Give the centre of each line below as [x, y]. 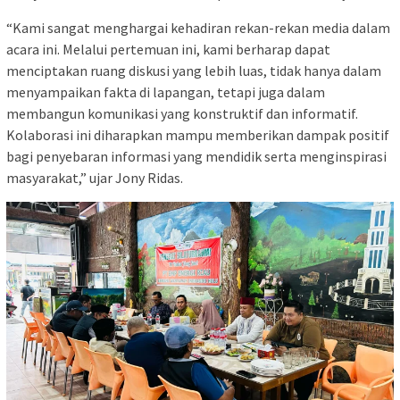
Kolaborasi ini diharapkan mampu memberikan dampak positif [198, 135]
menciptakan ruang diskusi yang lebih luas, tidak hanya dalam [194, 71]
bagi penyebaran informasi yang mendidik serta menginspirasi [196, 157]
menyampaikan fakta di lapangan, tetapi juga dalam [166, 92]
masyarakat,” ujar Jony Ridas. [95, 178]
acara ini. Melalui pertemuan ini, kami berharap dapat [168, 50]
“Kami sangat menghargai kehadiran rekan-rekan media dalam [198, 28]
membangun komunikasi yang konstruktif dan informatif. [182, 114]
